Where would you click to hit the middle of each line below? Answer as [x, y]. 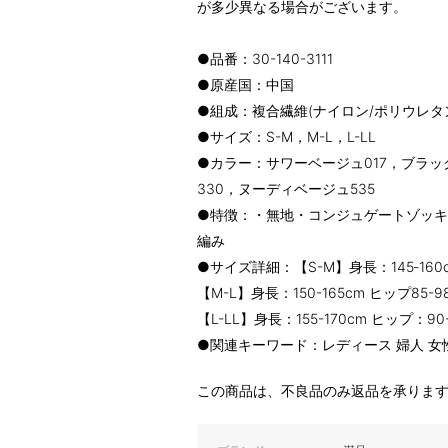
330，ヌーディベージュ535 [286, 188]
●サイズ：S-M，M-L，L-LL [286, 136]
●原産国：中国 [245, 84]
